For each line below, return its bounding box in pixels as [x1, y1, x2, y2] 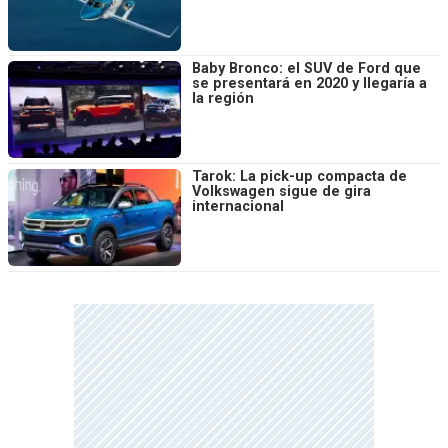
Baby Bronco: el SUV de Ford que [192, 60, 421, 78]
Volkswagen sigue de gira [192, 182, 371, 200]
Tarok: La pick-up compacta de [192, 167, 407, 185]
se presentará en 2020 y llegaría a [192, 75, 427, 93]
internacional [192, 197, 284, 215]
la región [192, 90, 254, 108]
